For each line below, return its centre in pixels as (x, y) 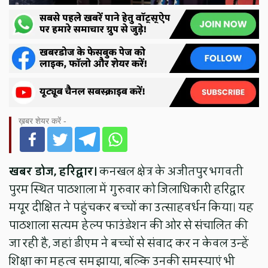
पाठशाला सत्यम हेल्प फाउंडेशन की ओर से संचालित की (129, 225)
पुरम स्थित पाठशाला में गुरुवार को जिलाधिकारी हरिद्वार (127, 189)
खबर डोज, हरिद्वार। (54, 171)
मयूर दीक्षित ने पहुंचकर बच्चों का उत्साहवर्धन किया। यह (132, 207)
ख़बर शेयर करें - (43, 121)
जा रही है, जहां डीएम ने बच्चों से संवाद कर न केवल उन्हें (129, 243)
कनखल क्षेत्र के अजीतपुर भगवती (171, 171)
